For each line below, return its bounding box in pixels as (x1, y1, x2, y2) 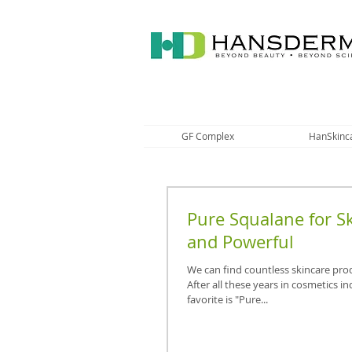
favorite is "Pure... (187, 292, 268, 307)
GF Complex (181, 130, 234, 143)
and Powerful (187, 230, 294, 254)
